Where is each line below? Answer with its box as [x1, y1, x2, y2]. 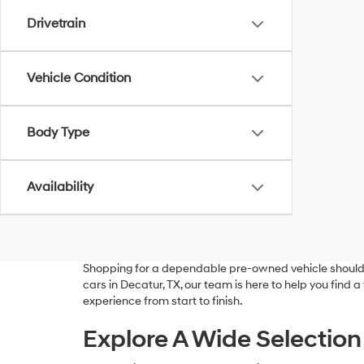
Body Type [27, 124, 89, 141]
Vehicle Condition [27, 70, 131, 86]
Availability [27, 179, 93, 195]
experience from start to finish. [83, 294, 242, 308]
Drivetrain [27, 15, 85, 32]
